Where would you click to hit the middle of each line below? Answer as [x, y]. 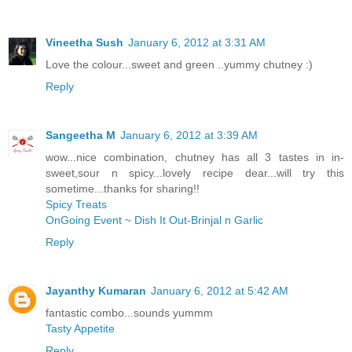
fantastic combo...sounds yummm [129, 313]
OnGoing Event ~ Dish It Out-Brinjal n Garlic [154, 220]
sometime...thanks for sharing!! [123, 189]
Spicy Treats [76, 205]
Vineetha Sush [84, 43]
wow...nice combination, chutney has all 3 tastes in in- [195, 158]
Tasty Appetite [80, 329]
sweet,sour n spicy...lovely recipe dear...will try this [195, 173]
